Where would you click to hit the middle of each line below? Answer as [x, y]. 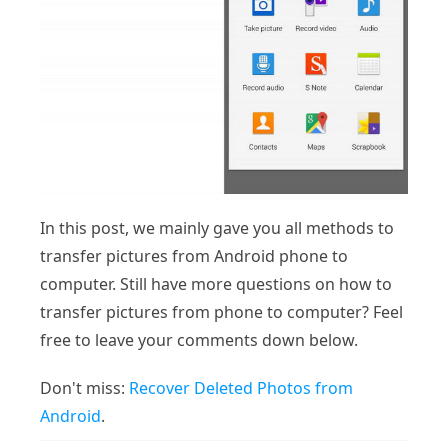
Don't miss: [84, 387]
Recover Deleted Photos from [241, 387]
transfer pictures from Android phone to [194, 255]
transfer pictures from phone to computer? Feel [221, 311]
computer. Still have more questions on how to [216, 283]
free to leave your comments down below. [199, 339]
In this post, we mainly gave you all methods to [217, 227]
